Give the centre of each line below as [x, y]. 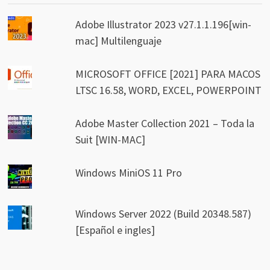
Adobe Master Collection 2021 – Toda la [165, 124]
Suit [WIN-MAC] [111, 140]
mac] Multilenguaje [119, 41]
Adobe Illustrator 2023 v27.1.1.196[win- [164, 25]
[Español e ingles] [115, 230]
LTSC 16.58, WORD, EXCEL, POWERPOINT [169, 90]
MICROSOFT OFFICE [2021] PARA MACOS [168, 74]
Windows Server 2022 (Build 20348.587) [164, 214]
